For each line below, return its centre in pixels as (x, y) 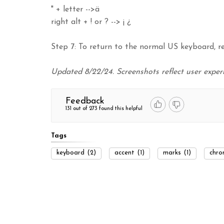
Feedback (85, 101)
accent (124, 153)
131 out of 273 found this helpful (104, 108)
